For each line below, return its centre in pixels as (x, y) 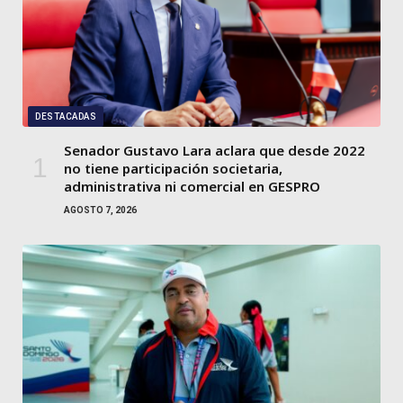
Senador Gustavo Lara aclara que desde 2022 (215, 151)
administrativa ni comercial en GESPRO (192, 187)
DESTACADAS (66, 117)
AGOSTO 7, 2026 (100, 210)
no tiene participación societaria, (173, 169)
